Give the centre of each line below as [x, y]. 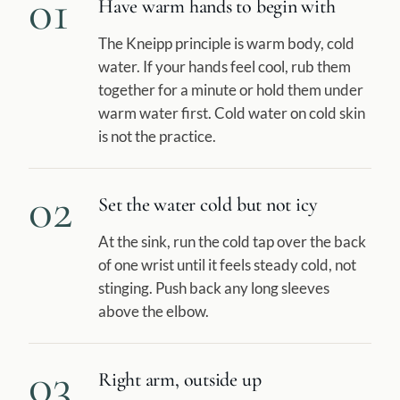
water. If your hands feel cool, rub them [225, 67]
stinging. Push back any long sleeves [214, 288]
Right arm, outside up [180, 379]
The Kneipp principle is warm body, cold [226, 43]
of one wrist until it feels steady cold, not [227, 265]
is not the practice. [157, 136]
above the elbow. [154, 311]
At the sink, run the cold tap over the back [232, 242]
